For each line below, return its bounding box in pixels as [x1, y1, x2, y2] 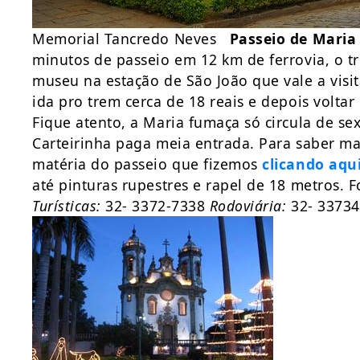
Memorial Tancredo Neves [32, 29, 230, 48]
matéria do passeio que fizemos [32, 154, 263, 174]
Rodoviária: [209, 196, 287, 215]
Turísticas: [32, 196, 101, 215]
